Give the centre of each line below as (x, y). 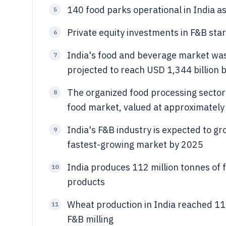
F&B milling (90, 219)
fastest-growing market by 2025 (135, 145)
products (86, 182)
